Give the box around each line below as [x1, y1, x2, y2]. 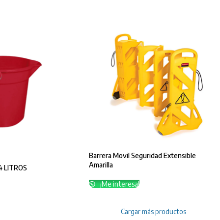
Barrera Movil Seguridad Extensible [89, 151, 196, 160]
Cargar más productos [121, 207, 187, 216]
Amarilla [89, 160, 113, 169]
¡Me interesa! [98, 179, 139, 188]
